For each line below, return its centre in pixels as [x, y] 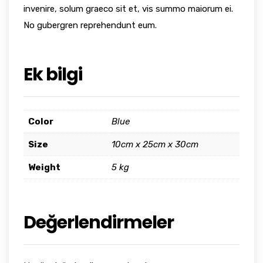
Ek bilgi [53, 75]
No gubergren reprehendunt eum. [90, 25]
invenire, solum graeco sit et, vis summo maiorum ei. [128, 9]
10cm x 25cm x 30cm [155, 144]
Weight [44, 167]
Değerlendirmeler [99, 223]
